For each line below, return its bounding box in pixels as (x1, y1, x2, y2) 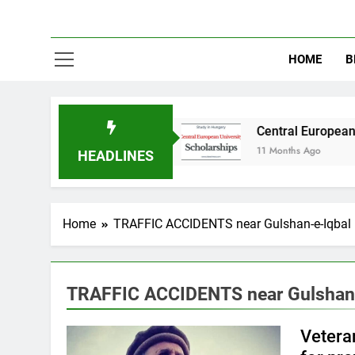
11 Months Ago (177, 143, 242, 158)
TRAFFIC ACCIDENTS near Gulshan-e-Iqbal (113, 216, 351, 231)
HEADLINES (77, 147, 154, 164)
